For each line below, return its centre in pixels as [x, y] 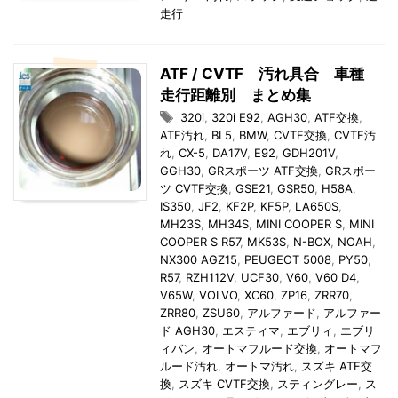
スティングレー [318, 384]
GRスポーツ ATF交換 [263, 171]
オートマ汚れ [259, 366]
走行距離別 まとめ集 [235, 95]
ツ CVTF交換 [194, 188]
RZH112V [210, 277]
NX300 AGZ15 [199, 259]
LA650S [317, 206]
